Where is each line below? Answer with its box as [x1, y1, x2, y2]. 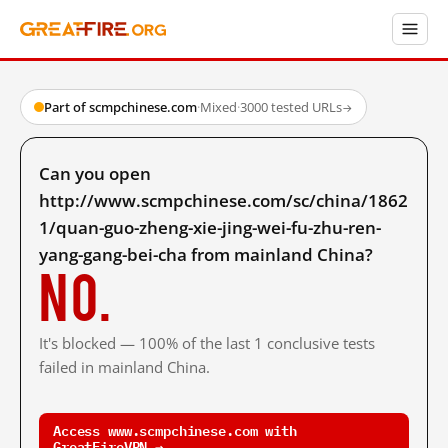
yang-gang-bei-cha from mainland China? [39, 243, 373, 266]
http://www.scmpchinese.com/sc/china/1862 [39, 189, 408, 212]
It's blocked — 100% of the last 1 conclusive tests [39, 333, 375, 353]
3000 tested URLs [240, 98, 342, 116]
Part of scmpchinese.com [44, 98, 197, 116]
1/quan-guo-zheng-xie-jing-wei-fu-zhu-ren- [39, 216, 381, 239]
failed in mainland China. [39, 357, 210, 377]
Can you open [39, 162, 151, 185]
